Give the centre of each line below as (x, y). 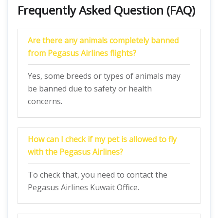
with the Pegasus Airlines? (75, 152)
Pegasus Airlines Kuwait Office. (83, 187)
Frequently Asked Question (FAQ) (106, 10)
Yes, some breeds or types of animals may (104, 76)
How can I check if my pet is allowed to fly (102, 139)
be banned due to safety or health (90, 89)
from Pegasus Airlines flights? (82, 53)
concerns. (45, 101)
